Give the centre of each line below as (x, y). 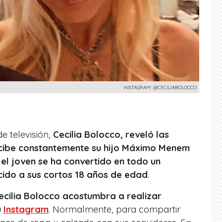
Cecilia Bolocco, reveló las (110, 134)
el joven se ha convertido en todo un (81, 161)
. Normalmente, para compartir (114, 209)
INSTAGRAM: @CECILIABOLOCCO (160, 87)
